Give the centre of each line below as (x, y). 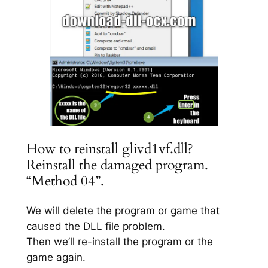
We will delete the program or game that (123, 210)
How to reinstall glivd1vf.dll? (109, 148)
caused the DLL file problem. (95, 226)
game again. (56, 257)
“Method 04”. (65, 181)
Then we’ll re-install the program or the (119, 241)
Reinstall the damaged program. (117, 165)
